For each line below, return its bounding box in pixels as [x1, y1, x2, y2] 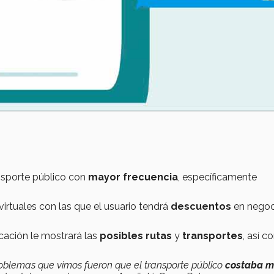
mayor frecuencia [86, 171, 178, 183]
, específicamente [178, 171, 257, 183]
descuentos [171, 200, 231, 212]
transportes [182, 229, 243, 242]
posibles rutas [100, 229, 172, 242]
